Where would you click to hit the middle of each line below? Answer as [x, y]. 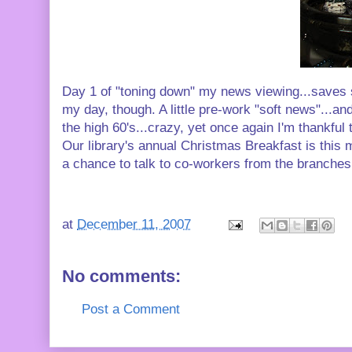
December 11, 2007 [134, 225]
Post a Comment [131, 309]
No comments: [121, 276]
